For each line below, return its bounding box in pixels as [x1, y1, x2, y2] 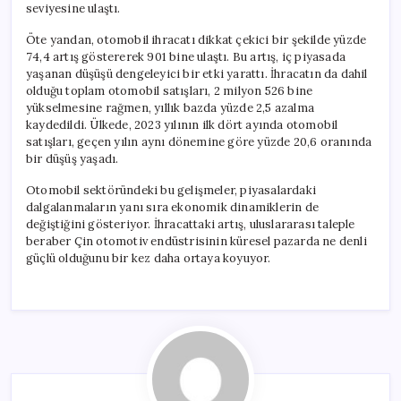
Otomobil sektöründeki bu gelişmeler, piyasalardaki [26, 182, 316, 198]
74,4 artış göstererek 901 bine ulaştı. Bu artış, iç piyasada [26, 48, 346, 64]
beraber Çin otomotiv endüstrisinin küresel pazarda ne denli [26, 233, 367, 249]
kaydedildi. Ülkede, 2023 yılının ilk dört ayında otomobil [26, 116, 338, 132]
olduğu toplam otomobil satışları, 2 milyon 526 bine [26, 82, 313, 98]
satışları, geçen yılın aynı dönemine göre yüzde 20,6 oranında [26, 133, 372, 149]
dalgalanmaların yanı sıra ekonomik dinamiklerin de [26, 199, 320, 215]
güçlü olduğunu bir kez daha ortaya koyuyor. [26, 250, 271, 266]
